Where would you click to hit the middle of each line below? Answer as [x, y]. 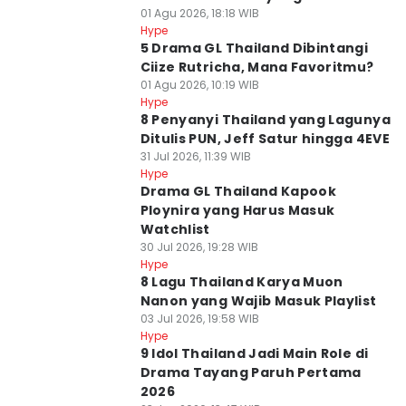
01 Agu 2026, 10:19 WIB [199, 85]
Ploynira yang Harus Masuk [237, 210]
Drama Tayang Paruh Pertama [251, 372]
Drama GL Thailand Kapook [238, 191]
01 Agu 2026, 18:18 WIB [199, 13]
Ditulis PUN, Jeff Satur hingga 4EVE [265, 139]
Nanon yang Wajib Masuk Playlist [258, 301]
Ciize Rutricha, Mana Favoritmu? [257, 67]
